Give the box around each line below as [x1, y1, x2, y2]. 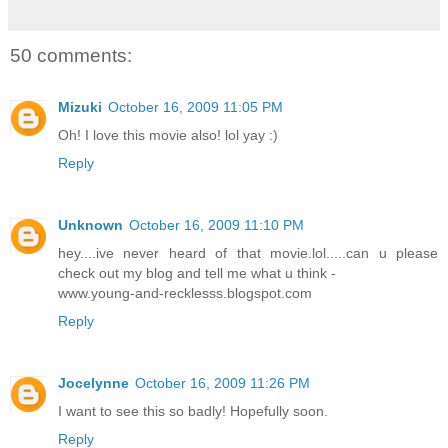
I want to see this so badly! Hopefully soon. [58, 403, 328, 420]
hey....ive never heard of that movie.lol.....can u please [58, 245, 438, 262]
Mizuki [58, 99, 102, 116]
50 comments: [10, 44, 132, 66]
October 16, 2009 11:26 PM [135, 375, 310, 392]
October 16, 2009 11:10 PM [129, 217, 304, 234]
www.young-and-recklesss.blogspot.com [58, 285, 312, 302]
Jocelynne [58, 375, 129, 392]
